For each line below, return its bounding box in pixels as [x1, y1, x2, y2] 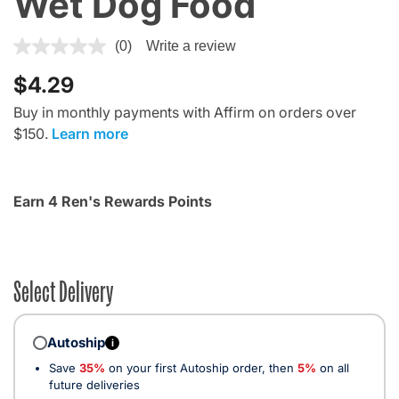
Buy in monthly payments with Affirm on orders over [13, 102, 356, 121]
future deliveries [49, 377, 140, 392]
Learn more [52, 124, 128, 142]
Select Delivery [13, 270, 113, 308]
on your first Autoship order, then [105, 360, 297, 375]
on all [316, 360, 349, 375]
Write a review [146, 37, 236, 53]
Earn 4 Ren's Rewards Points [13, 191, 212, 210]
